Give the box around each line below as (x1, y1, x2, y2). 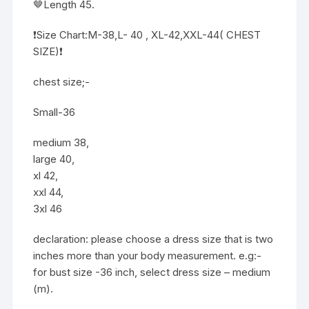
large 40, (33, 152, 75, 166)
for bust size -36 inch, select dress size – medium (33, 265, 271, 279)
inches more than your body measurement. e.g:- (33, 248, 262, 262)
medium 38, (33, 135, 90, 149)
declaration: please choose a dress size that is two (33, 232, 274, 246)
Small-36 (33, 105, 76, 119)
